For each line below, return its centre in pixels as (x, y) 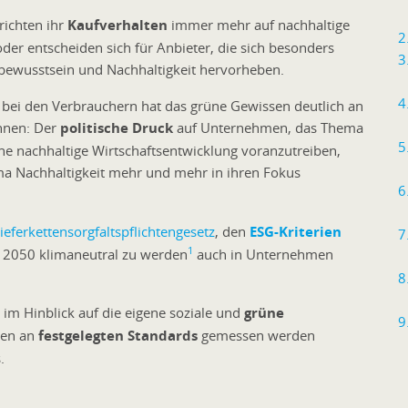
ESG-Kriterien (296, 231)
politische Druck (117, 127)
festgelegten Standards (118, 335)
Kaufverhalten (117, 25)
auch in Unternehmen (263, 254)
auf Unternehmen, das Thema (268, 127)
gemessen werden (256, 335)
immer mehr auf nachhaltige (259, 24)
